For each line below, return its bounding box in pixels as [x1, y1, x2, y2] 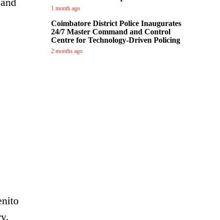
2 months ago [51, 48, 82, 55]
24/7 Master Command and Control [51, 27, 170, 36]
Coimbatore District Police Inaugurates [51, 19, 181, 27]
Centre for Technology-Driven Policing [51, 36, 180, 44]
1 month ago [51, 5, 80, 12]
